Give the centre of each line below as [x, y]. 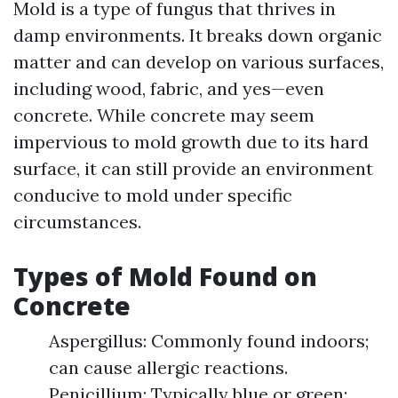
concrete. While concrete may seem [164, 115]
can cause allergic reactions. [168, 367]
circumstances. [77, 222]
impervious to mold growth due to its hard [191, 142]
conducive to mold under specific [153, 195]
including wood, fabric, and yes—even [169, 88]
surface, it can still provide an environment [193, 168]
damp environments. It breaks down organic [198, 35]
